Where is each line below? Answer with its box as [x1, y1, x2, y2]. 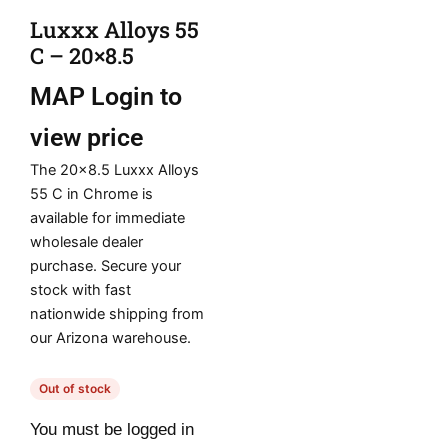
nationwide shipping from [30, 305, 204, 324]
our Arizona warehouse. [30, 329, 191, 348]
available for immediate [30, 209, 185, 228]
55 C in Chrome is [30, 185, 153, 204]
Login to [91, 82, 182, 112]
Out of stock [39, 380, 111, 396]
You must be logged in [30, 419, 194, 439]
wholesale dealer [30, 233, 143, 252]
